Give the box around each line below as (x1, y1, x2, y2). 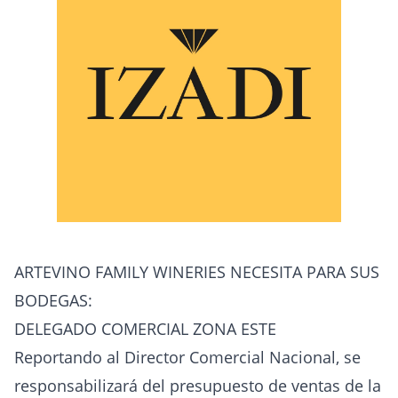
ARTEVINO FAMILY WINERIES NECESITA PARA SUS (14, 261, 379, 283)
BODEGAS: (14, 290, 92, 311)
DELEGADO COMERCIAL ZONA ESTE (14, 318, 276, 339)
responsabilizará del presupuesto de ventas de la (14, 375, 381, 396)
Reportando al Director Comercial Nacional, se (14, 346, 361, 368)
